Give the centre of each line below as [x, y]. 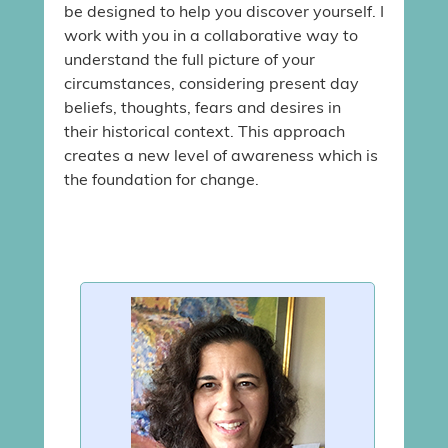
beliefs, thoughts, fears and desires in [202, 109]
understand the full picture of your [189, 61]
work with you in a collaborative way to [211, 37]
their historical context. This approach [204, 133]
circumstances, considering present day [211, 85]
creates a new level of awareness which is [221, 157]
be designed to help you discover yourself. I [224, 13]
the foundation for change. [161, 181]
